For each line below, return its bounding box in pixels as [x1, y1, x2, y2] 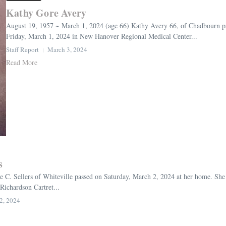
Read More [6, 58, 37, 68]
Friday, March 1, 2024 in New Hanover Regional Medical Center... [6, 31, 197, 41]
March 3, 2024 [47, 45, 87, 54]
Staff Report [6, 45, 39, 54]
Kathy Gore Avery [6, 6, 87, 21]
